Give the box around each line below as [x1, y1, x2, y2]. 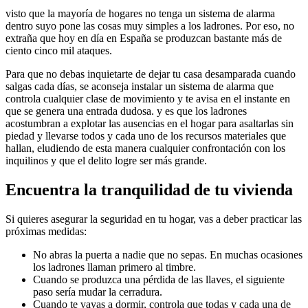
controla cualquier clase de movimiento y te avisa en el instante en [5, 92, 290, 104]
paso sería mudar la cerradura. [33, 285, 162, 298]
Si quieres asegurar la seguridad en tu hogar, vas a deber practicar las [5, 212, 302, 225]
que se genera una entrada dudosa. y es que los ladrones [5, 104, 247, 117]
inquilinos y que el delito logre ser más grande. [5, 154, 207, 166]
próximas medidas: [5, 225, 87, 237]
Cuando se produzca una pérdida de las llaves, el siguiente [33, 273, 285, 285]
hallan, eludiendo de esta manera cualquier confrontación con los [5, 142, 285, 154]
